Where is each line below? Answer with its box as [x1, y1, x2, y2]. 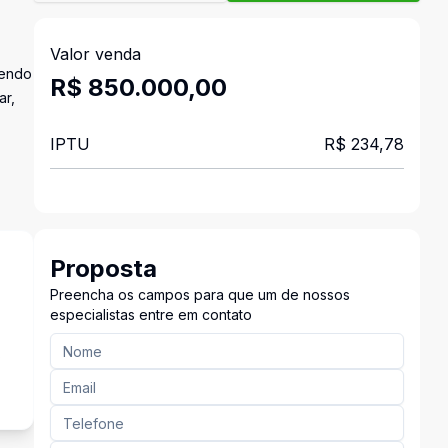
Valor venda [49, 44, 141, 64]
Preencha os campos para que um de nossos [49, 286, 350, 303]
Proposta [49, 254, 157, 283]
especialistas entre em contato [49, 306, 252, 323]
